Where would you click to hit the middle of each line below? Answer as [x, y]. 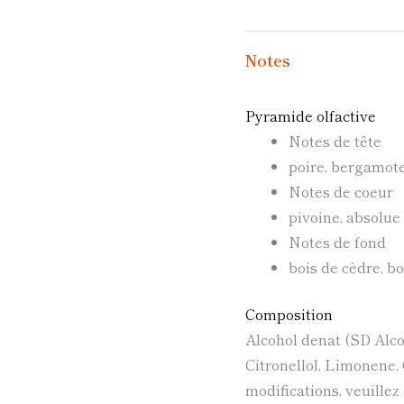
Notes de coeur [341, 192]
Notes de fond [337, 242]
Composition [289, 314]
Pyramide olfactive [311, 116]
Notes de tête [335, 141]
